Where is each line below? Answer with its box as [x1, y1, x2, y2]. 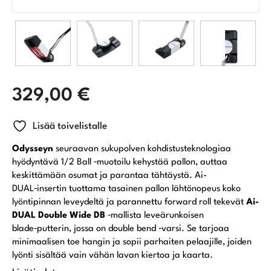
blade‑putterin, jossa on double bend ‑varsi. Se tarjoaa [12, 224, 229, 234]
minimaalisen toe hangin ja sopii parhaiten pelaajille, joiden [12, 238, 252, 247]
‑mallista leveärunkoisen [108, 211, 204, 221]
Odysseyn [12, 145, 53, 154]
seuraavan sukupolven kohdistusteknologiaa [53, 145, 231, 154]
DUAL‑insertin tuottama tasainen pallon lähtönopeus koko [12, 184, 241, 194]
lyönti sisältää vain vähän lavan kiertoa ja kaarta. [12, 251, 213, 261]
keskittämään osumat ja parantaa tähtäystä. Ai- [12, 171, 207, 181]
